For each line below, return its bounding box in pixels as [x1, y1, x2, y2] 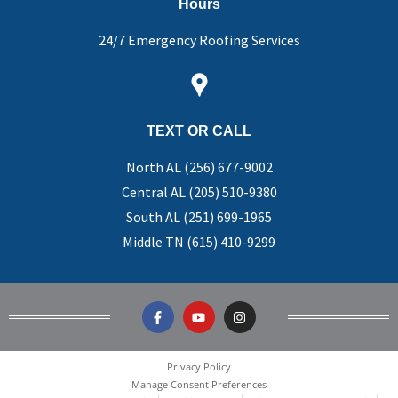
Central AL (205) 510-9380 [121, 183, 277, 202]
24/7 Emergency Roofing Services [98, 31, 300, 50]
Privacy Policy [167, 360, 231, 374]
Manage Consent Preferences [131, 378, 267, 392]
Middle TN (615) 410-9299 [123, 233, 275, 251]
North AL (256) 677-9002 [125, 158, 273, 177]
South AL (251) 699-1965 [126, 208, 272, 227]
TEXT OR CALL [147, 123, 251, 139]
